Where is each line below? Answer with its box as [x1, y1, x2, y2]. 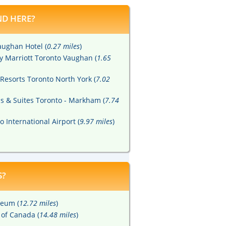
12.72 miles [19, 198, 56, 208]
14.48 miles [39, 210, 76, 220]
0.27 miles [47, 41, 80, 51]
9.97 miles [80, 117, 112, 127]
